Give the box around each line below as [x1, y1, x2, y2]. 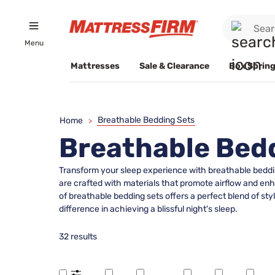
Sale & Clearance [139, 60, 209, 71]
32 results [59, 231, 97, 242]
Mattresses [71, 60, 120, 71]
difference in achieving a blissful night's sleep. [59, 204, 238, 214]
